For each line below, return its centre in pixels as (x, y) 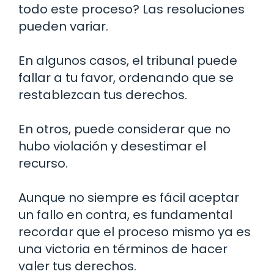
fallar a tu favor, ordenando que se (126, 77)
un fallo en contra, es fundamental (125, 214)
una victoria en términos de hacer (123, 249)
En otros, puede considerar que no (124, 129)
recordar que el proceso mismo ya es (135, 231)
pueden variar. (63, 26)
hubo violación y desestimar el (112, 146)
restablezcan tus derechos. (103, 94)
